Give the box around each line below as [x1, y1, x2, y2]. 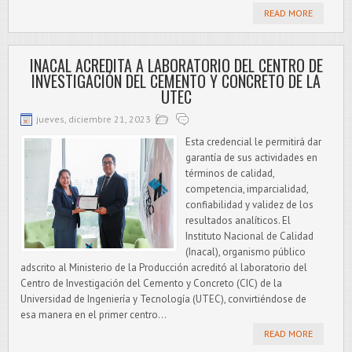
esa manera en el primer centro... [20, 308, 167, 321]
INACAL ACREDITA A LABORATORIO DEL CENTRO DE [29, 53, 323, 77]
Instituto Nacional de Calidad [185, 229, 313, 243]
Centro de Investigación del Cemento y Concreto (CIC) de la [20, 277, 282, 290]
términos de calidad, [185, 167, 274, 180]
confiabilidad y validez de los [185, 198, 313, 211]
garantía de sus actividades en [185, 151, 317, 164]
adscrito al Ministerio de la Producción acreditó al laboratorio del [20, 261, 307, 274]
